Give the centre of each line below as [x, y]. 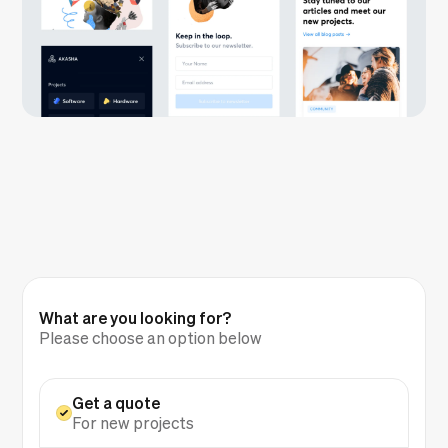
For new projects [133, 423]
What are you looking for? [135, 318]
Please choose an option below [151, 338]
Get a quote [116, 403]
